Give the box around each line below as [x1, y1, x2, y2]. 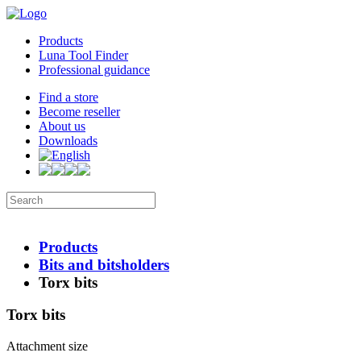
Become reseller [39, 105, 120, 118]
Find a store [39, 90, 98, 104]
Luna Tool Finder [39, 48, 128, 62]
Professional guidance [39, 63, 150, 77]
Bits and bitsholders [39, 255, 169, 273]
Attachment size [6, 339, 88, 354]
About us [39, 119, 85, 133]
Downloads [39, 134, 98, 147]
